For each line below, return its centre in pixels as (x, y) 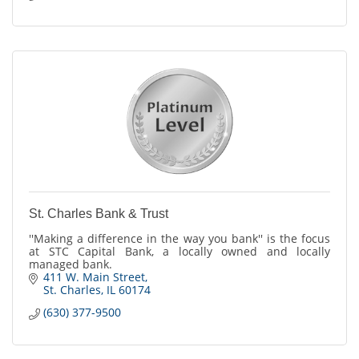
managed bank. (71, 264)
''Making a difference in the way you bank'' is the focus (179, 239)
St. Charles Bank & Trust (99, 214)
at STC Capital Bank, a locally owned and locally (179, 252)
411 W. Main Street (94, 277)
